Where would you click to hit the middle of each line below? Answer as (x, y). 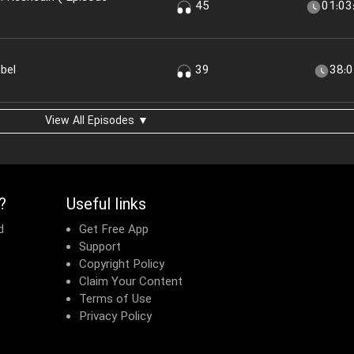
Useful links (106, 205)
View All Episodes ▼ (96, 121)
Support (100, 247)
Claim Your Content (130, 282)
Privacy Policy (115, 317)
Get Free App (113, 230)
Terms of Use (115, 299)
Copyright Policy (121, 265)
